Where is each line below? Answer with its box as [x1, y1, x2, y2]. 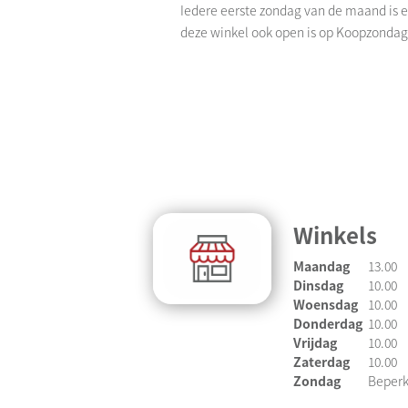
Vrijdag [293, 332, 337, 352]
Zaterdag [293, 352, 350, 371]
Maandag [293, 256, 358, 275]
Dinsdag [293, 275, 343, 294]
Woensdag [293, 294, 358, 313]
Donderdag [293, 313, 362, 332]
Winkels [293, 218, 377, 250]
